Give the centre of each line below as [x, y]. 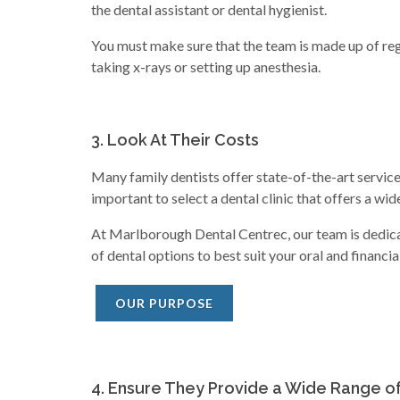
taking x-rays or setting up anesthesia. [206, 67]
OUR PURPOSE [164, 303]
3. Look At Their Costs [175, 140]
